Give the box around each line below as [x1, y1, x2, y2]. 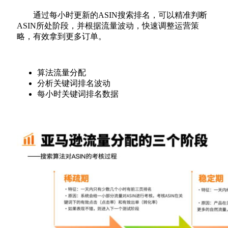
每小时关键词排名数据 [37, 89, 119, 98]
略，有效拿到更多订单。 [17, 32, 106, 41]
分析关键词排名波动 [37, 78, 110, 88]
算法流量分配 [37, 68, 86, 77]
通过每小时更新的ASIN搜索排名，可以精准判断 [33, 10, 207, 19]
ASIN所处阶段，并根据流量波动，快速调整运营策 [17, 21, 199, 30]
